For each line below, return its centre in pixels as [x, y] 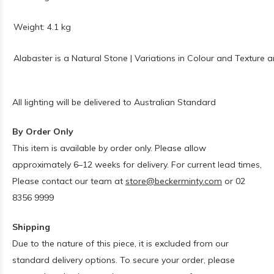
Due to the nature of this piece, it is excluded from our [120, 243]
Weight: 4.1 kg [42, 27]
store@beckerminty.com [174, 181]
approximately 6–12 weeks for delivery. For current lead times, [137, 165]
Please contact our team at [69, 181]
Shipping [31, 227]
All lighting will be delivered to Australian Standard [114, 102]
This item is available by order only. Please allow [109, 148]
